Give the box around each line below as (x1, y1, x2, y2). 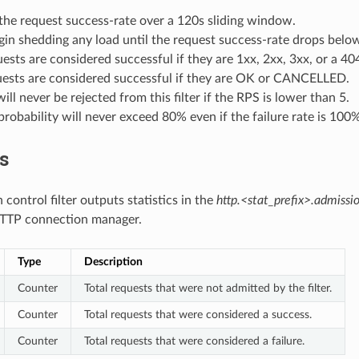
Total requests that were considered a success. (83, 309, 312, 321)
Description (83, 256, 143, 268)
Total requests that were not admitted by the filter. (83, 282, 332, 295)
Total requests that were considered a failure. (83, 335, 305, 348)
